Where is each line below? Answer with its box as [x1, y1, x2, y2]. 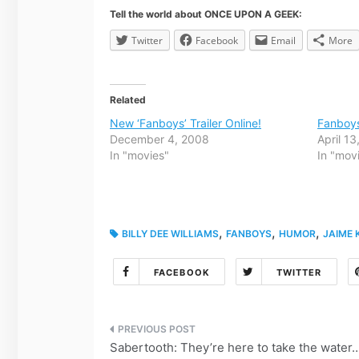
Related [110, 93, 146, 106]
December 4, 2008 [110, 131, 209, 146]
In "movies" [110, 147, 169, 162]
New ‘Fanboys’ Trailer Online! [110, 115, 261, 130]
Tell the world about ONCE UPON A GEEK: [110, 7, 302, 20]
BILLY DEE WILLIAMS [122, 227, 219, 240]
